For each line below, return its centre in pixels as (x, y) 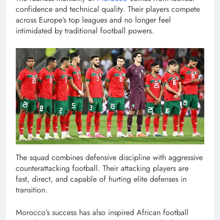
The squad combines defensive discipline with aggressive (109, 157)
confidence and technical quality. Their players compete (108, 9)
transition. (32, 190)
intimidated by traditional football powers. (85, 31)
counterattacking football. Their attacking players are (102, 168)
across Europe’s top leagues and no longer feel (93, 20)
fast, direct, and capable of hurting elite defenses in (101, 179)
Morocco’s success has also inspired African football (102, 212)
